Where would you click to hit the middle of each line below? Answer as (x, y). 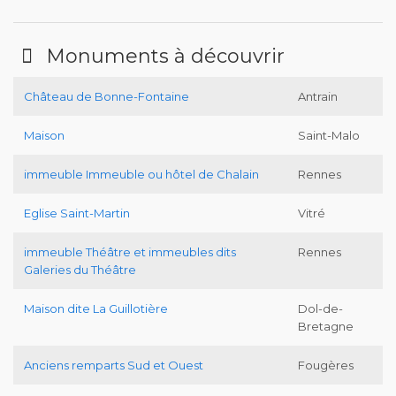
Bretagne (326, 326)
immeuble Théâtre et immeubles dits (130, 251)
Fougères (326, 365)
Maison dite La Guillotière (96, 308)
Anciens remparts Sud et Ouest (114, 365)
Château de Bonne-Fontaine (107, 96)
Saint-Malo (329, 135)
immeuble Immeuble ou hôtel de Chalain (141, 174)
